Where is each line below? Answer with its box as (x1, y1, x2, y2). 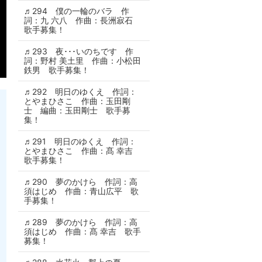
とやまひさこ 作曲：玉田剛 (24, 96, 130, 106)
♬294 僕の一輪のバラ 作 (24, 6, 129, 16)
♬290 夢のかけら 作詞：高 (24, 177, 137, 187)
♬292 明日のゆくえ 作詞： (24, 87, 137, 96)
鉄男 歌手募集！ (24, 65, 89, 75)
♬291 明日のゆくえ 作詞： (24, 136, 136, 146)
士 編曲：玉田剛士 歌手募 (24, 105, 130, 115)
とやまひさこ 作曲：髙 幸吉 (24, 146, 141, 156)
